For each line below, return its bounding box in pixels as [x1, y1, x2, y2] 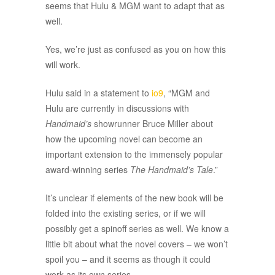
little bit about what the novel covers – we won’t [45, 238, 228, 250]
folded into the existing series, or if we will [45, 207, 206, 220]
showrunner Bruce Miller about [91, 117, 213, 130]
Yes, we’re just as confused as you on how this [45, 43, 226, 56]
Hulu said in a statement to [45, 87, 152, 99]
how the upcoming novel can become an [45, 133, 203, 145]
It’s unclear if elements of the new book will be [45, 192, 223, 204]
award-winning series [45, 163, 130, 176]
